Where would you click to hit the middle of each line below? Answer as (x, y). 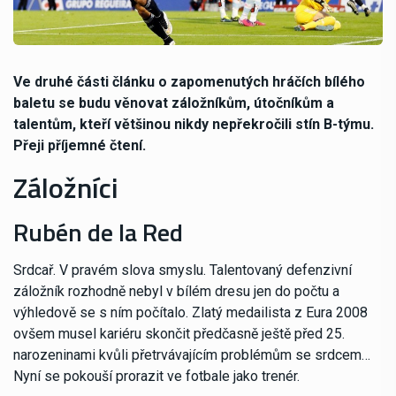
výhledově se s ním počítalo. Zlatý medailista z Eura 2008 (190, 312)
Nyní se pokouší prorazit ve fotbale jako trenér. (156, 376)
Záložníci (66, 187)
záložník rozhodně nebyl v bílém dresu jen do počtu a (176, 291)
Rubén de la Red (98, 232)
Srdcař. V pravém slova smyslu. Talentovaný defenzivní (183, 270)
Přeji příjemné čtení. (80, 145)
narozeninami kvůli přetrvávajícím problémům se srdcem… (192, 354)
